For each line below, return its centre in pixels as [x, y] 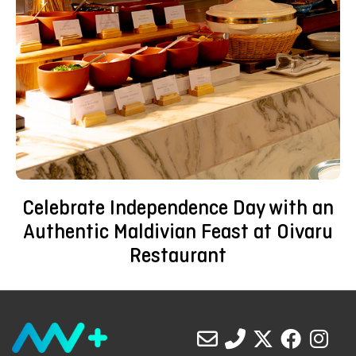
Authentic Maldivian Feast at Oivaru [178, 234]
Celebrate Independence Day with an [178, 210]
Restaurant [178, 257]
